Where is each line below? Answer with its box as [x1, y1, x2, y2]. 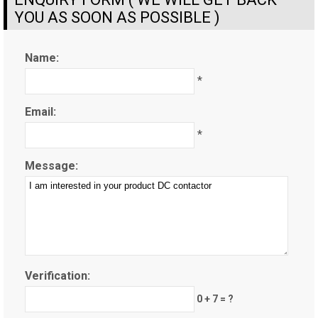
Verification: [25, 269, 90, 283]
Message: [25, 159, 78, 172]
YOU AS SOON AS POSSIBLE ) [14, 9, 220, 26]
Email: [25, 105, 56, 119]
